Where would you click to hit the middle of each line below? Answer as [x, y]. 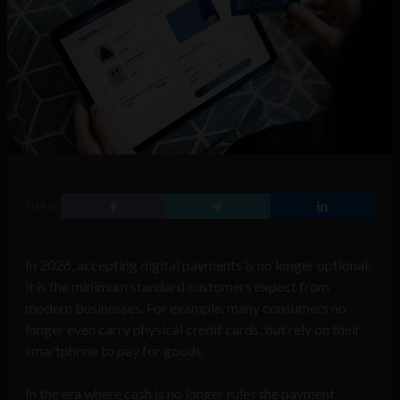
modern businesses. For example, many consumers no [186, 308]
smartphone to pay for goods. [115, 351]
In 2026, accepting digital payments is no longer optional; [198, 265]
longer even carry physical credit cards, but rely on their [193, 329]
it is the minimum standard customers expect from [177, 287]
